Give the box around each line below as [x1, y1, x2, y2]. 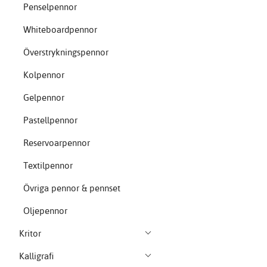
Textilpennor [23, 160, 73, 172]
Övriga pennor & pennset [23, 182, 120, 194]
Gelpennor [23, 92, 64, 104]
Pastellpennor [23, 114, 77, 126]
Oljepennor [23, 205, 67, 217]
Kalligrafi [19, 250, 54, 262]
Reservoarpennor [23, 137, 90, 149]
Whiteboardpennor [23, 24, 97, 36]
